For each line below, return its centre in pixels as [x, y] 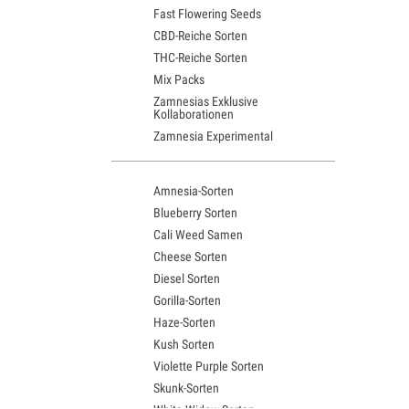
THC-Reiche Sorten [200, 57]
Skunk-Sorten [186, 388]
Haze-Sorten [184, 322]
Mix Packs [179, 79]
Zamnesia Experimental [213, 136]
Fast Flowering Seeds [207, 13]
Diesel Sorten [187, 278]
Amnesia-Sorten [194, 190]
